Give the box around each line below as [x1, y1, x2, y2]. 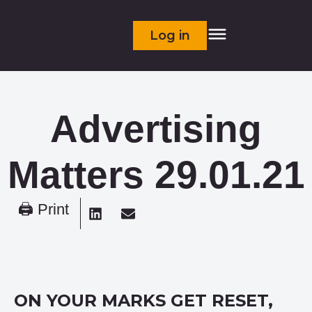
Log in [150, 28, 191, 43]
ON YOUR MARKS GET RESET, [14, 290, 273, 311]
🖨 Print [18, 201, 69, 218]
